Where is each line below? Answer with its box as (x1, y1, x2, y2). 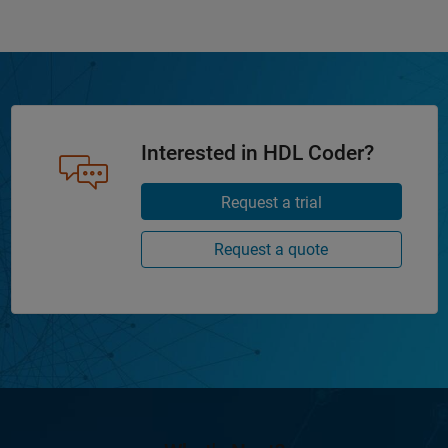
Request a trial (220, 192, 322, 212)
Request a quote (214, 240, 328, 260)
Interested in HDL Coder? (140, 140, 374, 165)
